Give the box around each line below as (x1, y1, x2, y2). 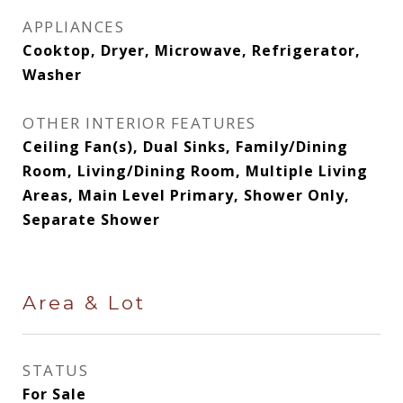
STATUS (22, 360, 88, 381)
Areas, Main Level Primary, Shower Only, (22, 185, 350, 205)
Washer (22, 65, 82, 85)
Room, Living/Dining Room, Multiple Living (22, 161, 368, 181)
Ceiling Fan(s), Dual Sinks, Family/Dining (22, 137, 348, 157)
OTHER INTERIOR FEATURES (22, 112, 256, 133)
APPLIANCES (22, 16, 124, 37)
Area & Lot (22, 291, 146, 314)
